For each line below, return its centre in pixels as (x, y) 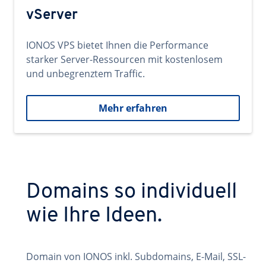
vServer (52, 15)
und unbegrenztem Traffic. (85, 74)
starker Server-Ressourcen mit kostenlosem (124, 59)
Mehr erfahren (133, 108)
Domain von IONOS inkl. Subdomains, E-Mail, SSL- (136, 256)
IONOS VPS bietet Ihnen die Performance (117, 45)
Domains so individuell (132, 192)
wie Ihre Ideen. (94, 216)
